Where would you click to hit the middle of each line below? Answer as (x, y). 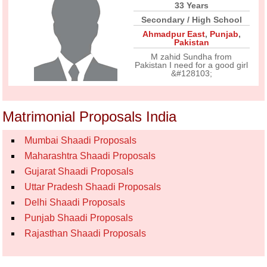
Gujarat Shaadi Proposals (79, 171)
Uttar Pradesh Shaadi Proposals (93, 187)
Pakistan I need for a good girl (192, 65)
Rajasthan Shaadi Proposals (86, 233)
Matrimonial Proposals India (90, 117)
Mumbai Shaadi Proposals (81, 140)
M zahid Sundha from (192, 57)
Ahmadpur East (173, 34)
